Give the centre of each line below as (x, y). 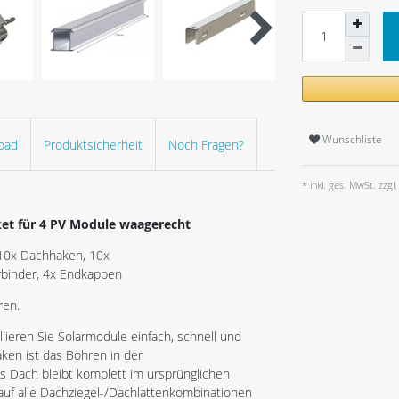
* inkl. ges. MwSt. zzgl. (350, 184)
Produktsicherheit (93, 144)
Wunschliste (352, 140)
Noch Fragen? (206, 144)
